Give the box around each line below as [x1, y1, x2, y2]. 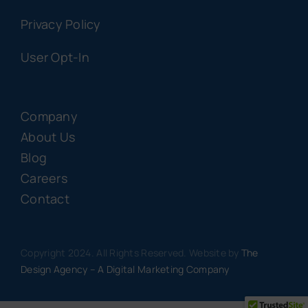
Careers [20, 170, 67, 187]
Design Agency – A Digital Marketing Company [20, 263, 230, 276]
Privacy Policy [20, 16, 101, 33]
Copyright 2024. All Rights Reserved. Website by [20, 246, 241, 260]
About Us [20, 129, 76, 146]
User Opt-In [20, 49, 89, 66]
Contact [20, 190, 69, 208]
